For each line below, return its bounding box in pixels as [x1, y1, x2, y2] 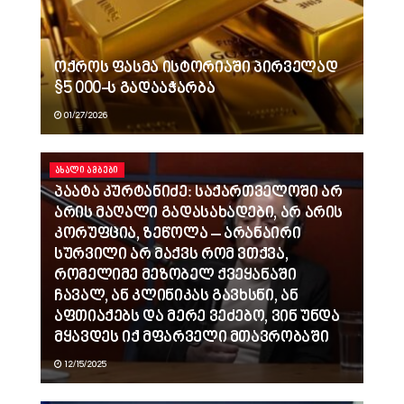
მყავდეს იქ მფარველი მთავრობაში [54, 327, 329, 348]
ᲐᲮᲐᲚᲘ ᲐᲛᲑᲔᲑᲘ [55, 164, 119, 176]
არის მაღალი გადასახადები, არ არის [54, 203, 344, 224]
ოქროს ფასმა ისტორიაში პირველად [54, 58, 338, 78]
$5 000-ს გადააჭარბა [54, 78, 216, 99]
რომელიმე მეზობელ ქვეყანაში [54, 265, 297, 286]
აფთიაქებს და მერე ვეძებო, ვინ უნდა [54, 307, 340, 327]
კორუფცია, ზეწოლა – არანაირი [54, 224, 301, 244]
